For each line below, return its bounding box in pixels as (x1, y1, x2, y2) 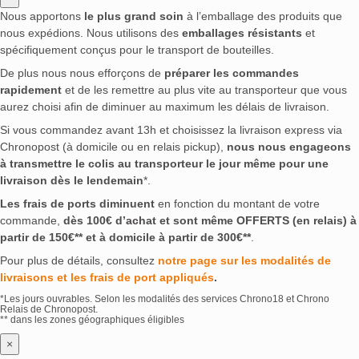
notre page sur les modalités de (158, 254, 331, 268)
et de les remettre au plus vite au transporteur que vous (62, 83, 347, 97)
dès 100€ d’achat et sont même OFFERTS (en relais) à (63, 214, 357, 228)
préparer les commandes (164, 67, 299, 80)
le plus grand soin (84, 10, 184, 23)
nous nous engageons (227, 140, 351, 154)
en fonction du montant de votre (155, 197, 320, 211)
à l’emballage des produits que (184, 10, 342, 23)
